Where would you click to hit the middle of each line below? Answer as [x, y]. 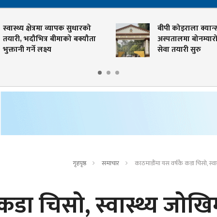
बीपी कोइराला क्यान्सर [168, 29]
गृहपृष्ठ [80, 163]
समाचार [111, 163]
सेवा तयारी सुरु [157, 50]
